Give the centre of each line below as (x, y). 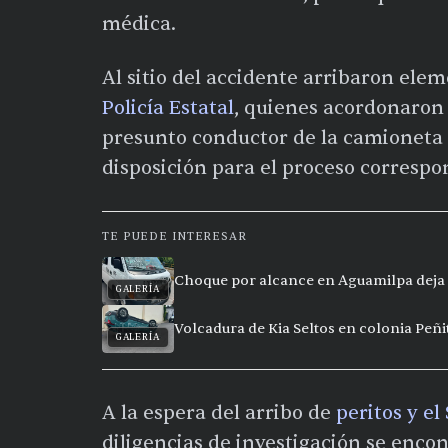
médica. (139, 23)
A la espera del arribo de (219, 412)
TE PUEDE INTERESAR (174, 236)
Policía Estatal (168, 107)
